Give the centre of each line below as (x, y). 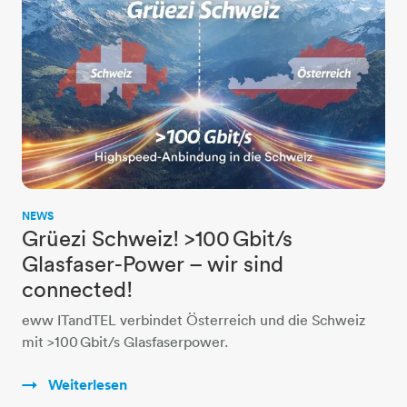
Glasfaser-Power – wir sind (153, 264)
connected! (77, 289)
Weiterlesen (86, 385)
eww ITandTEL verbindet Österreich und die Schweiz (194, 320)
